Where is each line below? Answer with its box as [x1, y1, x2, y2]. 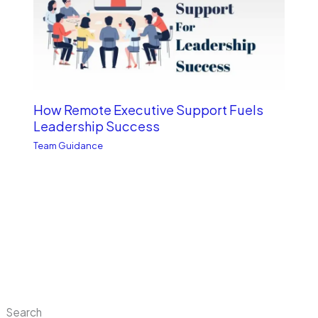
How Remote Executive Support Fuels [33, 101, 264, 118]
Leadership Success [33, 117, 160, 134]
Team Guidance [33, 140, 104, 152]
